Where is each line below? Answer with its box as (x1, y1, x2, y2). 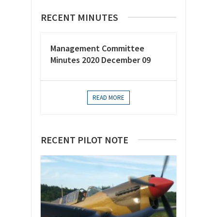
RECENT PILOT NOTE (41, 134, 128, 146)
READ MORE (93, 93, 124, 102)
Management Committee (50, 43, 144, 54)
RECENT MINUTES (41, 11, 118, 23)
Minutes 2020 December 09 (50, 54, 151, 65)
